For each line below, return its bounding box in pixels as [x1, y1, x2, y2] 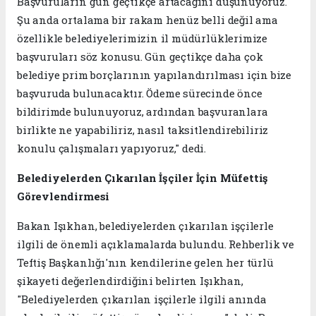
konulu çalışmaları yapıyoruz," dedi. [17, 140, 207, 155]
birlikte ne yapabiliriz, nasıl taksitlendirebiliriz [17, 122, 269, 137]
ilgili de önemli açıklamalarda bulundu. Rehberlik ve [17, 236, 295, 251]
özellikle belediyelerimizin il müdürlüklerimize [17, 30, 267, 45]
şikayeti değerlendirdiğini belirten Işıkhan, [17, 273, 243, 288]
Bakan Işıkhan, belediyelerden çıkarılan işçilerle [17, 218, 274, 233]
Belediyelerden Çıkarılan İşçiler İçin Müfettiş [17, 170, 269, 185]
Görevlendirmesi [17, 188, 110, 203]
